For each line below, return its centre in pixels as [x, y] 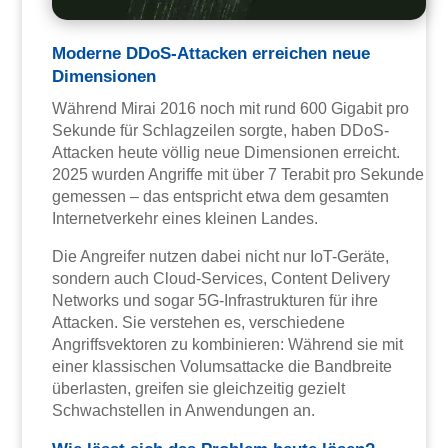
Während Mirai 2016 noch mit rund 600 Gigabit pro [231, 109]
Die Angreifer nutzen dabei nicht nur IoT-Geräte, [221, 257]
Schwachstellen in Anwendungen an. [184, 411]
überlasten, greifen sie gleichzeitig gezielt [199, 389]
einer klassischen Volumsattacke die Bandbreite [222, 367]
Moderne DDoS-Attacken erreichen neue [211, 54]
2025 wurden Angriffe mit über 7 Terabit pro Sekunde [238, 175]
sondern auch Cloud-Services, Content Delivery [221, 279]
